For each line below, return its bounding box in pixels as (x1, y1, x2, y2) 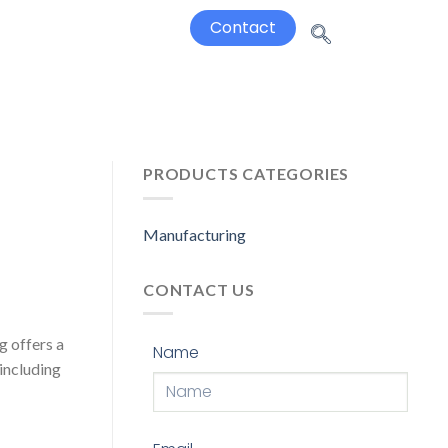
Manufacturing (143, 224, 246, 244)
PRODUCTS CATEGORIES (143, 164, 350, 184)
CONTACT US (143, 279, 255, 299)
